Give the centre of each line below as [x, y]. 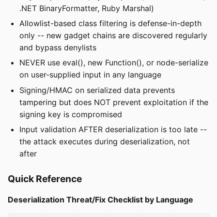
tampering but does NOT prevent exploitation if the [114, 102]
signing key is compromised [71, 114]
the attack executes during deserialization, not [105, 142]
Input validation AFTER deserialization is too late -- [113, 130]
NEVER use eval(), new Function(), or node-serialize [114, 63]
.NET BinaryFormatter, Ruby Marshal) [87, 8]
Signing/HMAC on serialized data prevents [97, 90]
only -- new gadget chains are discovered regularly [113, 35]
